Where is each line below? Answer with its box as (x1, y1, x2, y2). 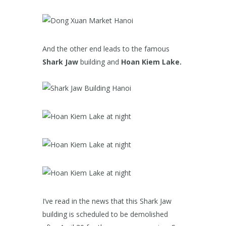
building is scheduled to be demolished (42, 209, 168, 219)
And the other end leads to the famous (42, 44, 169, 54)
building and (78, 57, 121, 67)
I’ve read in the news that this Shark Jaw (42, 196, 172, 206)
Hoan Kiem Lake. (121, 57, 182, 67)
